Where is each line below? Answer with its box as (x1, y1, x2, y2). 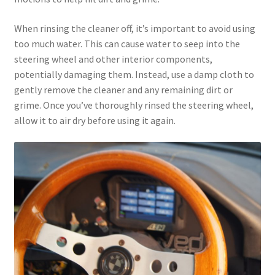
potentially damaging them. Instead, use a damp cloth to (14, 68, 254, 80)
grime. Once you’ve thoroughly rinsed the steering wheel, (14, 98, 254, 111)
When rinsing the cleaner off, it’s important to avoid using (14, 21, 255, 34)
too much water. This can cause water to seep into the (14, 37, 240, 50)
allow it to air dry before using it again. (14, 114, 176, 126)
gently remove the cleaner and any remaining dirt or (14, 83, 233, 96)
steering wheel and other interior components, (14, 52, 212, 65)
